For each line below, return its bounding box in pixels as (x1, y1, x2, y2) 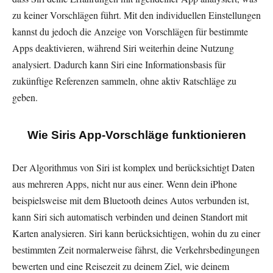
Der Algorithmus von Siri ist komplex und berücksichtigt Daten (12, 161, 255, 174)
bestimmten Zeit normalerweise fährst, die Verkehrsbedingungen (12, 243, 260, 257)
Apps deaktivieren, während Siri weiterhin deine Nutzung (12, 41, 234, 55)
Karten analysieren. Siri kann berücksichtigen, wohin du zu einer (12, 227, 260, 240)
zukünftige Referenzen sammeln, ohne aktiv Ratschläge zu (12, 74, 236, 88)
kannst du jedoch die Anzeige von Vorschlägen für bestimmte (12, 25, 248, 38)
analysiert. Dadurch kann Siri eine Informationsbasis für (12, 58, 225, 71)
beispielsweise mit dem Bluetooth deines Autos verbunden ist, (12, 194, 249, 207)
